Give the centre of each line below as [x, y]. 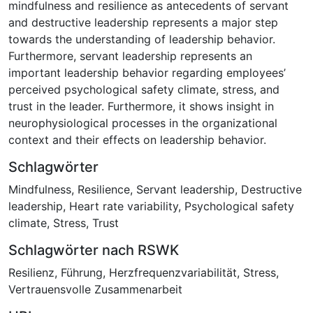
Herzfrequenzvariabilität [173, 272]
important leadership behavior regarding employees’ [147, 72]
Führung [82, 272]
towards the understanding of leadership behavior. [142, 39]
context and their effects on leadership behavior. [137, 139]
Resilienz [31, 272]
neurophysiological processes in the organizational [143, 123]
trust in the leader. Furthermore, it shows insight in [141, 106]
